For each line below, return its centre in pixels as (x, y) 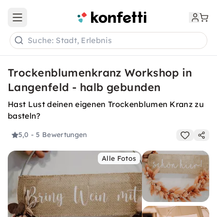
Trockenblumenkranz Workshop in (100, 73)
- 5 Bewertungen (59, 135)
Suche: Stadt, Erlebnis (70, 40)
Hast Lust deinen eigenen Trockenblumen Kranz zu (106, 104)
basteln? (24, 116)
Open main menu (46, 22)
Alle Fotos (119, 158)
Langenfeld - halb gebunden (84, 87)
